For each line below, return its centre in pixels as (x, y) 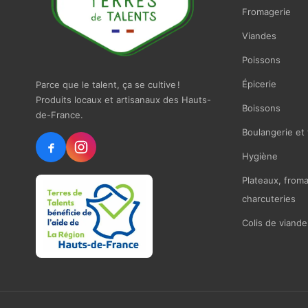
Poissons (261, 60)
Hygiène (260, 156)
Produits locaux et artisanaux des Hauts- (123, 100)
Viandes (259, 36)
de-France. (59, 115)
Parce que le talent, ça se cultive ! (108, 85)
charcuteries (268, 199)
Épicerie (259, 84)
